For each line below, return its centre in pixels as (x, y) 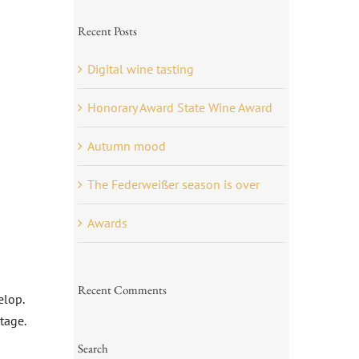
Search (93, 348)
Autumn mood (126, 145)
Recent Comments (122, 289)
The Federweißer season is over (173, 184)
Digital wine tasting (140, 69)
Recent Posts (107, 30)
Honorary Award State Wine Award (179, 107)
